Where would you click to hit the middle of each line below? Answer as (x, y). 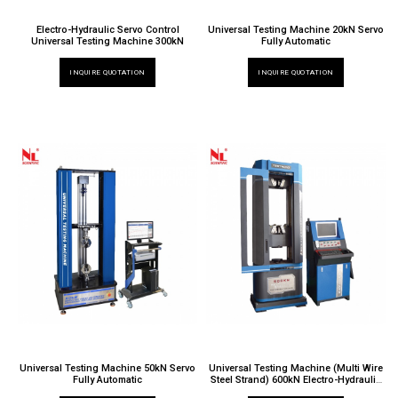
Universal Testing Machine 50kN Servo (108, 368)
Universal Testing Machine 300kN (108, 42)
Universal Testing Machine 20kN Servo (296, 30)
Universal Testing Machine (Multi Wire (296, 368)
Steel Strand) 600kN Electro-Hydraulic (296, 379)
